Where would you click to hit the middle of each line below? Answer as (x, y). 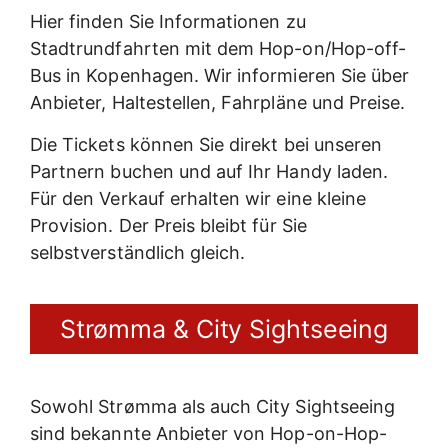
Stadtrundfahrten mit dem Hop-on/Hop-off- (218, 49)
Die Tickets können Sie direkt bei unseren (206, 144)
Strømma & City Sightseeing (224, 329)
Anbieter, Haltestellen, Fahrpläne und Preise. (218, 103)
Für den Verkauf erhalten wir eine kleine (198, 198)
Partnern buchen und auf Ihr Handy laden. (209, 171)
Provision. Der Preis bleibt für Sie (168, 225)
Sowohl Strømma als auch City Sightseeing (212, 407)
